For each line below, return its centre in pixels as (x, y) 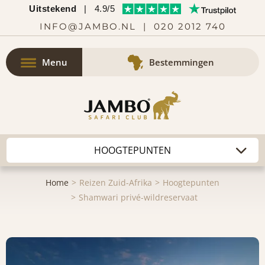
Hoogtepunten (191, 183)
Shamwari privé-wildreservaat (138, 198)
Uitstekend (53, 9)
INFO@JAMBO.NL (88, 26)
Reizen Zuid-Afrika (116, 183)
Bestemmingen (181, 62)
